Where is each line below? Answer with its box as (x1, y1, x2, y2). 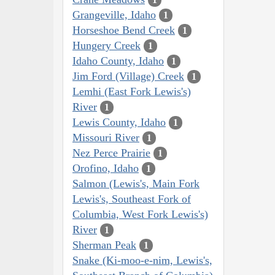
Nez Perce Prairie (72, 146, 150, 159)
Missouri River (72, 131, 139, 144)
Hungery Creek (72, 39, 141, 52)
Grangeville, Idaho (72, 8, 156, 21)
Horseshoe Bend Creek (72, 23, 175, 36)
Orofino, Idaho (72, 161, 139, 174)
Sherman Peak (72, 238, 136, 251)
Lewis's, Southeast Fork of (72, 192, 191, 205)
